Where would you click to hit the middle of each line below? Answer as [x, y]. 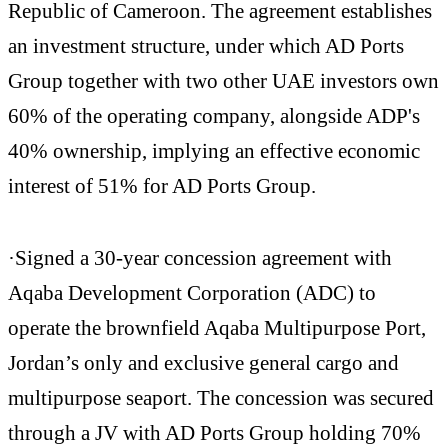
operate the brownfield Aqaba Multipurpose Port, [217, 328]
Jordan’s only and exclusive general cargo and [203, 363]
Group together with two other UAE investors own [223, 81]
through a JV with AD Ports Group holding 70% [214, 433]
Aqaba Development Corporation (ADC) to [192, 293]
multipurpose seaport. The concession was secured [221, 398]
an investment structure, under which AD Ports [206, 46]
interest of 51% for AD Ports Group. [162, 186]
